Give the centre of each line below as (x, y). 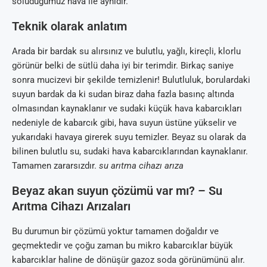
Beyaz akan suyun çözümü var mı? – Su (117, 190)
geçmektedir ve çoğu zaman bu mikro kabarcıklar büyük (122, 245)
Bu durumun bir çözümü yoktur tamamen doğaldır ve (115, 231)
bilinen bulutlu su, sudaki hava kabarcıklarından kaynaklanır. (130, 151)
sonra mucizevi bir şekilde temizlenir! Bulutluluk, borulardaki (131, 80)
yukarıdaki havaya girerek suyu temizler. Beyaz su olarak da (129, 137)
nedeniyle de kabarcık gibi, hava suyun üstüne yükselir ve (124, 122)
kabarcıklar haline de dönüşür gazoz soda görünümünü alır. (128, 260)
